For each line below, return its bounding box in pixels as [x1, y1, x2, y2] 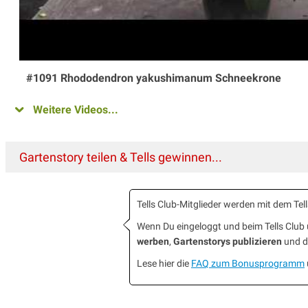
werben [137, 236, 169, 247]
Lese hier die [137, 258, 191, 269]
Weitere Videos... [33, 103, 118, 117]
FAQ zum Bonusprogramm [191, 258, 305, 269]
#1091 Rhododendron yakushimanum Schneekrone [26, 71, 281, 85]
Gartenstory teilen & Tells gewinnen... [19, 150, 222, 165]
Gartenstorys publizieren [173, 236, 282, 247]
